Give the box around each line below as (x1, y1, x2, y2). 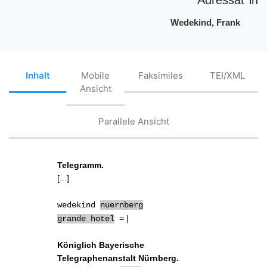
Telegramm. (57, 160, 104, 170)
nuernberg (100, 200, 144, 210)
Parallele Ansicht (98, 116, 169, 128)
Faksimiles (138, 70, 183, 82)
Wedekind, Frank (170, 17, 240, 27)
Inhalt (25, 70, 50, 82)
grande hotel (57, 213, 115, 223)
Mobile (81, 70, 110, 82)
